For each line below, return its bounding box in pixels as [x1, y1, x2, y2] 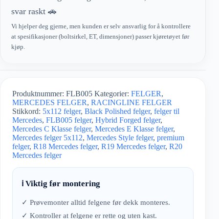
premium [157, 133, 184, 142]
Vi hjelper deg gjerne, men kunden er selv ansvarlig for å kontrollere [11, 22, 191, 30]
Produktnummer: [12, 89, 66, 98]
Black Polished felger [85, 107, 150, 115]
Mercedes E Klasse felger [95, 124, 173, 133]
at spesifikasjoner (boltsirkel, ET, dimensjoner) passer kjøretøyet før [11, 33, 189, 40]
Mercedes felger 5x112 [12, 133, 83, 142]
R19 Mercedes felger [101, 142, 165, 151]
